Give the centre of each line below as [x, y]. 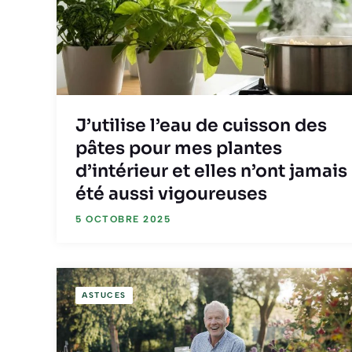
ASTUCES [104, 295]
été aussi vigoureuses [171, 193]
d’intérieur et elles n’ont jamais [211, 170]
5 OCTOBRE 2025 [123, 219]
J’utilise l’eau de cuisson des [201, 125]
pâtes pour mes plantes [179, 148]
